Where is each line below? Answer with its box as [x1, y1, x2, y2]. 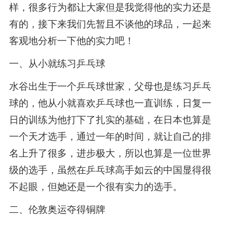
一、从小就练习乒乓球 [9, 58, 105, 69]
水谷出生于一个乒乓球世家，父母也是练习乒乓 [9, 81, 211, 92]
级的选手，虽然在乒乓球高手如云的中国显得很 [9, 164, 211, 175]
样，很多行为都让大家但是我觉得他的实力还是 [9, 2, 211, 13]
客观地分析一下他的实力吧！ [9, 35, 134, 47]
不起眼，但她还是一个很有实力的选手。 [9, 181, 182, 192]
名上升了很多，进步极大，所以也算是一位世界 [9, 147, 211, 159]
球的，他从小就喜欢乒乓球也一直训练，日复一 [9, 97, 211, 108]
